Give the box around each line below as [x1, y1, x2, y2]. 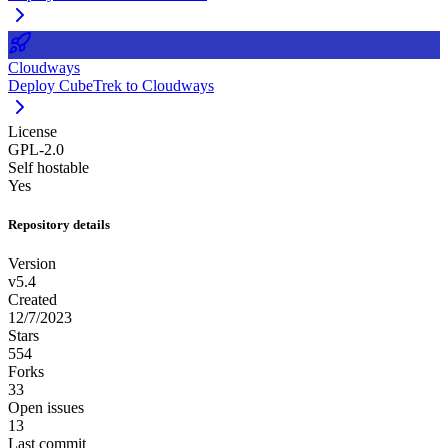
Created [8, 291, 57, 309]
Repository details [8, 217, 110, 233]
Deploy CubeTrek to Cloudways [8, 76, 214, 94]
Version [8, 255, 56, 273]
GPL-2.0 [8, 140, 64, 158]
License [8, 122, 57, 140]
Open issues [8, 399, 84, 417]
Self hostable [8, 158, 89, 176]
